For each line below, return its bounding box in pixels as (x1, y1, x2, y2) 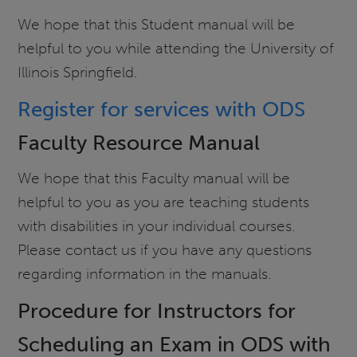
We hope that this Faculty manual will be (18, 169, 291, 188)
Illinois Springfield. (18, 62, 139, 81)
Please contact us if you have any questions (18, 241, 312, 260)
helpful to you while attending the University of (18, 38, 335, 57)
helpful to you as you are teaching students (18, 193, 310, 212)
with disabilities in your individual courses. (18, 217, 296, 236)
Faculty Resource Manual (18, 129, 261, 155)
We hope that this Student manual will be (18, 14, 296, 33)
